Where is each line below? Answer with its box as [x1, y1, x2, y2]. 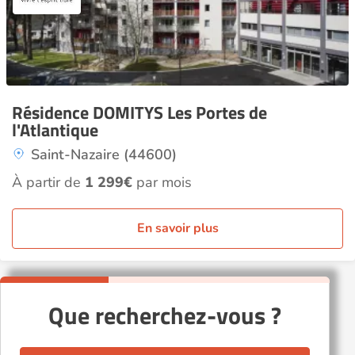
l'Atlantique [12, 116, 98, 143]
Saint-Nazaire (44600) [31, 145, 177, 164]
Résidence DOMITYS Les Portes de [12, 99, 267, 126]
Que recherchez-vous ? [48, 297, 281, 334]
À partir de [12, 173, 85, 192]
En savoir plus [136, 219, 219, 237]
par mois [132, 173, 192, 192]
